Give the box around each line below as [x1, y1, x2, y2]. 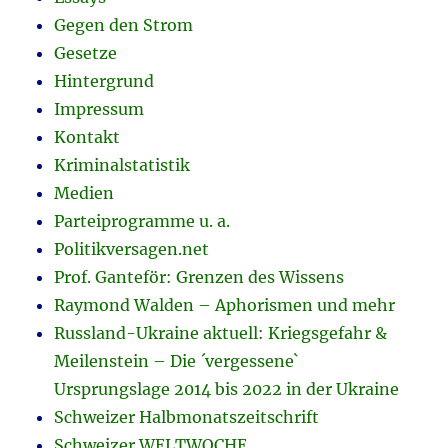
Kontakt [54, 127, 121, 148]
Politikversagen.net [54, 239, 210, 260]
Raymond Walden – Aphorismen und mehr [54, 295, 396, 316]
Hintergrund [54, 71, 155, 92]
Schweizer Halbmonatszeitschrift [54, 407, 320, 428]
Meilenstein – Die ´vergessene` [54, 351, 300, 372]
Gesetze [54, 43, 118, 64]
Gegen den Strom [54, 15, 194, 36]
